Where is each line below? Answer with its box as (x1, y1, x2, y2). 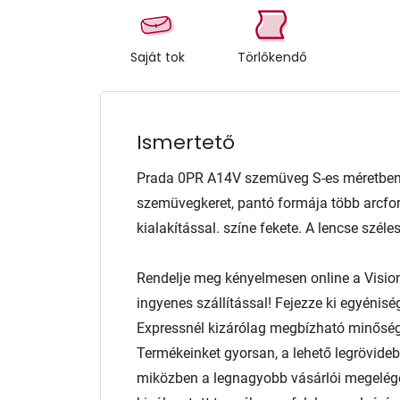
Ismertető (137, 129, 235, 156)
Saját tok (129, 48, 185, 66)
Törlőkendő (237, 48, 307, 66)
